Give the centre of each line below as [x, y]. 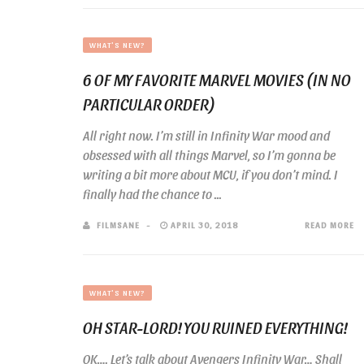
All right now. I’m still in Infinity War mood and [206, 135]
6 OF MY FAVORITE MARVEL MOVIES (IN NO [217, 80]
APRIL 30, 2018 [203, 225]
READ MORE [329, 225]
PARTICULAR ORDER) [149, 104]
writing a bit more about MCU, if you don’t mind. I [210, 174]
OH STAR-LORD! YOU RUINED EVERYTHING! [215, 327]
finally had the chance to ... [152, 194]
